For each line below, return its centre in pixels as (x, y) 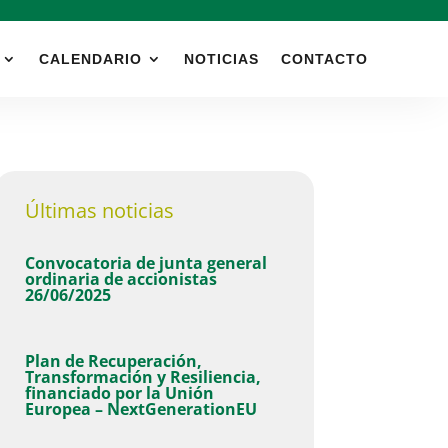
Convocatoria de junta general (145, 262)
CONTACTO (324, 59)
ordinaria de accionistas (120, 278)
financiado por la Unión (119, 392)
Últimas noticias (99, 210)
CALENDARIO (90, 59)
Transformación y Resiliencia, (142, 376)
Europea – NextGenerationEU (140, 408)
